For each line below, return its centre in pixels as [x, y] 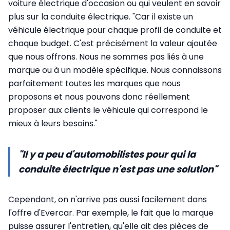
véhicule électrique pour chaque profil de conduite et [115, 30]
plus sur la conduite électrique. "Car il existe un [101, 17]
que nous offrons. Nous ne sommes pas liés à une [106, 57]
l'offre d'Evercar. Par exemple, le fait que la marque [111, 213]
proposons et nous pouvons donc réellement [99, 97]
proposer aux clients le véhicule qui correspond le [108, 110]
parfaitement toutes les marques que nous [94, 84]
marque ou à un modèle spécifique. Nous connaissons [115, 70]
